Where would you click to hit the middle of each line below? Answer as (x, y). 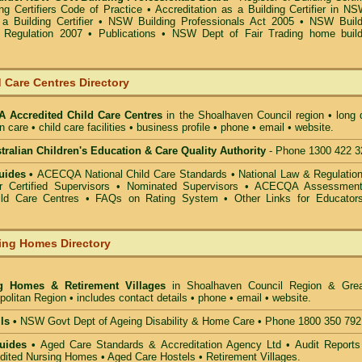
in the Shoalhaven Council (227, 115)
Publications (127, 34)
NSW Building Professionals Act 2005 (201, 21)
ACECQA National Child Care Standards (132, 174)
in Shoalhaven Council (224, 286)
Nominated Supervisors (183, 186)
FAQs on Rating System (157, 198)
